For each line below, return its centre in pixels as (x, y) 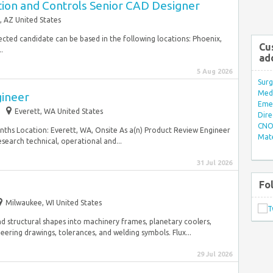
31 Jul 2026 (214, 163)
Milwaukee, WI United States (54, 203)
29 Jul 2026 (214, 254)
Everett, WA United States (59, 111)
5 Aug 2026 (214, 71)
